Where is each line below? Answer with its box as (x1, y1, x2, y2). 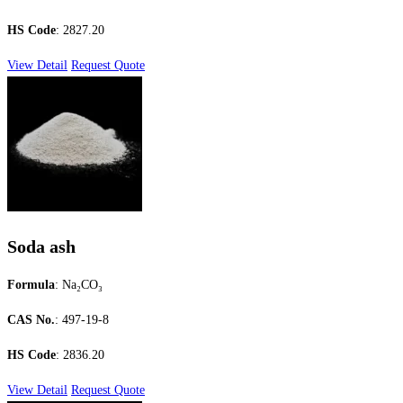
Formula (7, 278, 55, 292)
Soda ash (7, 236, 76, 256)
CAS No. (7, 313, 55, 327)
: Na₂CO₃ (55, 278, 103, 292)
